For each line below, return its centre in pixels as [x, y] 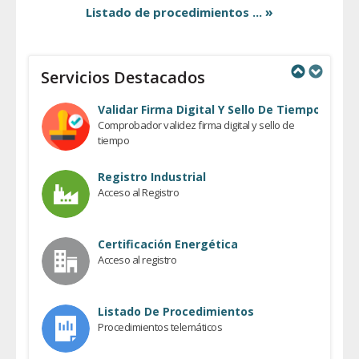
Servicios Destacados [123, 77]
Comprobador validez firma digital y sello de [196, 125]
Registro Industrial [152, 176]
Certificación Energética [168, 244]
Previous [294, 99]
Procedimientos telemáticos [160, 327]
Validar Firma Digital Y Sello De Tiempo [209, 109]
